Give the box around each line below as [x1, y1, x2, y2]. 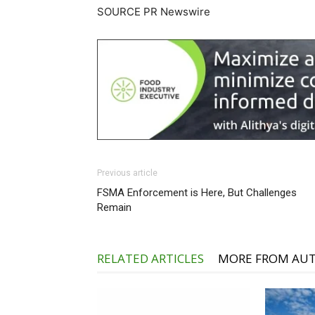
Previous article [97, 168, 157, 179]
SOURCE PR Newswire [97, 5, 210, 18]
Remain [97, 201, 131, 214]
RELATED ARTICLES [97, 250, 204, 267]
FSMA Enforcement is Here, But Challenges [97, 186, 297, 200]
